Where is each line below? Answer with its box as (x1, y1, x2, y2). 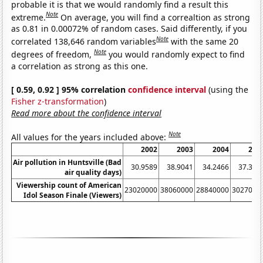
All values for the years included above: (11, 131, 169, 143)
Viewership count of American (16, 180, 122, 191)
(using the (206, 83, 249, 95)
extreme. (11, 11, 46, 23)
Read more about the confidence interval (11, 107, 162, 119)
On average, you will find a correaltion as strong (60, 11, 251, 23)
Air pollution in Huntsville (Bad (13, 157, 122, 168)
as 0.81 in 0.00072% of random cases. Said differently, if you (11, 23, 248, 35)
